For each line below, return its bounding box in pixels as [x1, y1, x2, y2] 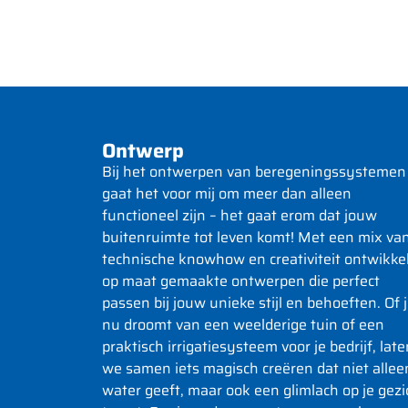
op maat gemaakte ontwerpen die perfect [102, 269, 380, 292]
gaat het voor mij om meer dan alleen [102, 181, 352, 205]
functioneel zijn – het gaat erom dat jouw [102, 203, 377, 227]
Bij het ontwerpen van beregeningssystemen [102, 159, 406, 183]
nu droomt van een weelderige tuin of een [102, 312, 384, 336]
